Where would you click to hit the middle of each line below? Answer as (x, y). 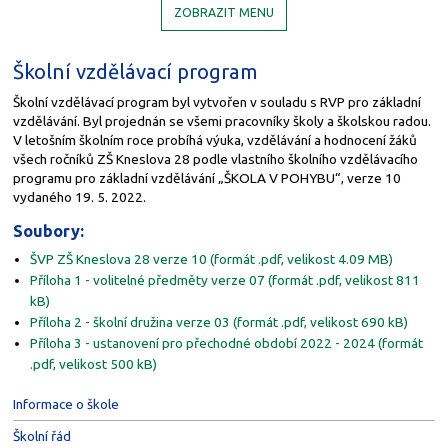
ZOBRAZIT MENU (224, 13)
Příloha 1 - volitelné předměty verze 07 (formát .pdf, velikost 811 (224, 279)
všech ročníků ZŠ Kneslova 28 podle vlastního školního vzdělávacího (215, 158)
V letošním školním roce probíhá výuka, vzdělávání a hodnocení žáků (214, 139)
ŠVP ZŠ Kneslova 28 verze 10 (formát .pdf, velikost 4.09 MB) (211, 258)
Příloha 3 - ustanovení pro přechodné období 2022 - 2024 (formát (226, 342)
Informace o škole (65, 403)
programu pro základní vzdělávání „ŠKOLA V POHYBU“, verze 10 (206, 177)
